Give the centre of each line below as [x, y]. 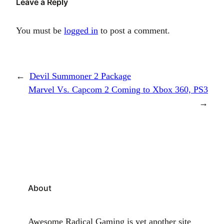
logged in [81, 31]
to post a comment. [134, 31]
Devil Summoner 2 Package [80, 76]
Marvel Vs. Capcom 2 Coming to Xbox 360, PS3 [118, 90]
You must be [40, 31]
